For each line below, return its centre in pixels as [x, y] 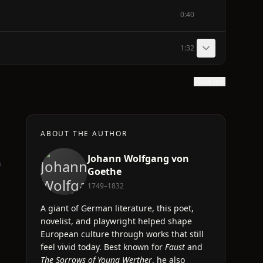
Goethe [104, 171]
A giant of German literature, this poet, [117, 208]
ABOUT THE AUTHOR [84, 134]
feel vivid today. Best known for [103, 247]
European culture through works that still [122, 234]
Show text [210, 81]
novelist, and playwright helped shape [116, 221]
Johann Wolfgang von [138, 159]
